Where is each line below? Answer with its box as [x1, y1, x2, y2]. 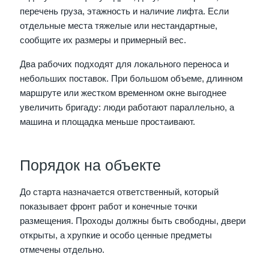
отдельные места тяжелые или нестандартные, [20, 21, 218, 31]
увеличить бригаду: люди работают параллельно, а [20, 103, 235, 113]
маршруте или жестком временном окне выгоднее [20, 88, 227, 98]
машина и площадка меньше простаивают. [20, 117, 196, 127]
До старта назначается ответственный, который [20, 187, 219, 198]
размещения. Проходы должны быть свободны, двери [20, 216, 246, 226]
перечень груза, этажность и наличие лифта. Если [20, 7, 229, 17]
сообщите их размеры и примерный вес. [20, 35, 187, 46]
